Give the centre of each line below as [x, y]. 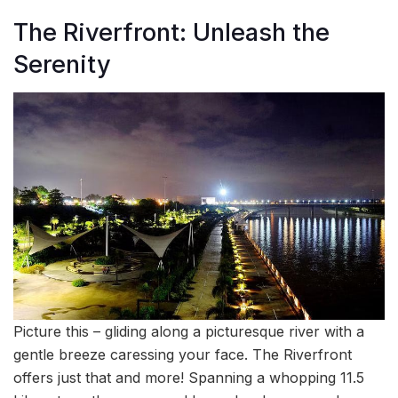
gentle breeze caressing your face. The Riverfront [183, 354]
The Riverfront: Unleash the [171, 32]
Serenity [62, 64]
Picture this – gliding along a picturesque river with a [189, 331]
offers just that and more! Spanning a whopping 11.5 [189, 377]
